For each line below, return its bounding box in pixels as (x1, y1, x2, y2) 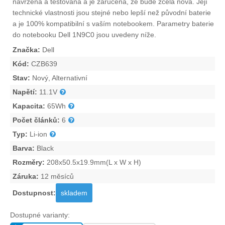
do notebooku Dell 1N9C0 (13, 31, 94, 39)
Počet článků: (13, 116, 60, 125)
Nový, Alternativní (30, 74, 87, 82)
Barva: (13, 144, 35, 153)
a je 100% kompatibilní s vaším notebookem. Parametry (13, 20, 192, 28)
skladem (61, 189, 87, 197)
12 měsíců (39, 172, 74, 181)
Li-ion (28, 130, 47, 139)
